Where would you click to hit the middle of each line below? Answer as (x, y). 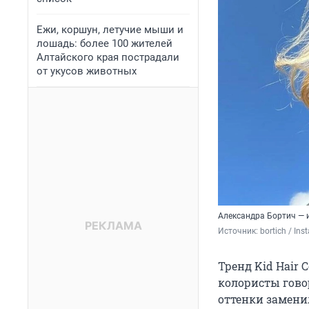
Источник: (239, 231)
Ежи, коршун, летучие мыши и (110, 30)
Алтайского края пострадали (108, 57)
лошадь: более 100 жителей (104, 43)
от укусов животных (87, 71)
